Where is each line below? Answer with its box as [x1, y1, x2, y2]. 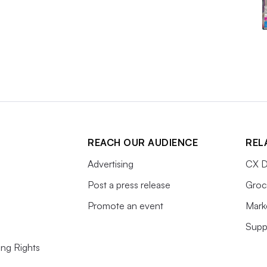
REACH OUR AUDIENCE [88, 136, 198, 149]
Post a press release [88, 179, 170, 191]
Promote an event [88, 200, 163, 212]
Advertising [88, 158, 133, 170]
